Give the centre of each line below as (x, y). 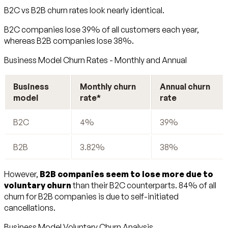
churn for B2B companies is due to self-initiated (91, 196)
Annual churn (185, 86)
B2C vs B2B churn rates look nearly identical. (84, 10)
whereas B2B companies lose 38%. (69, 40)
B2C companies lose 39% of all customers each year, (102, 29)
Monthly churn (108, 86)
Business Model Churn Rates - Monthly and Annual (95, 60)
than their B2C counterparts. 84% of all (144, 185)
